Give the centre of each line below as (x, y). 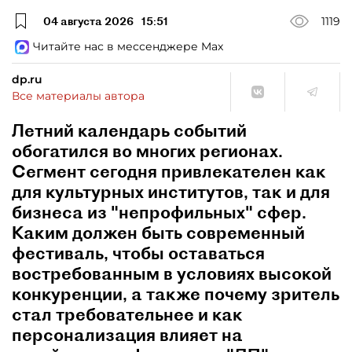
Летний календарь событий (129, 130)
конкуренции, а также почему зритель (176, 294)
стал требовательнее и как (127, 314)
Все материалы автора (78, 96)
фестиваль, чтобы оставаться (138, 253)
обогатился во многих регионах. (147, 151)
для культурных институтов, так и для (171, 192)
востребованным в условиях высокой (172, 273)
